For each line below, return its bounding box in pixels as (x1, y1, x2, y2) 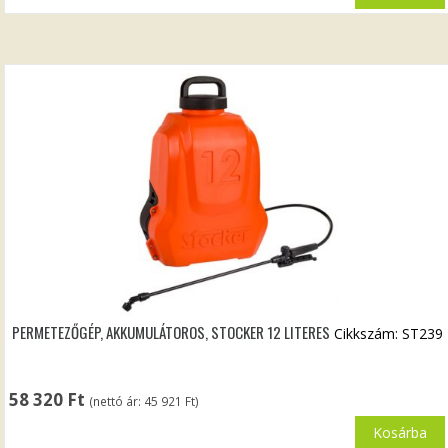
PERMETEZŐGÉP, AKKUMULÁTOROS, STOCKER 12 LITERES (11, 320, 330, 343)
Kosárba (372, 423, 427, 443)
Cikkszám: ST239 (333, 323, 443, 343)
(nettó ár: (89, 393, 145, 410)
